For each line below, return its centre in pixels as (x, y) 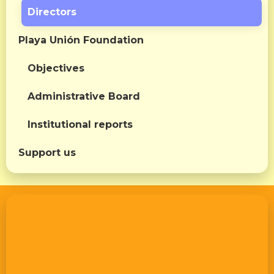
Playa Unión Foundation (81, 40)
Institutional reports (80, 124)
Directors (52, 12)
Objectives (56, 68)
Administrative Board (84, 96)
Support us (47, 152)
